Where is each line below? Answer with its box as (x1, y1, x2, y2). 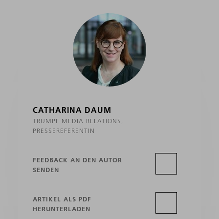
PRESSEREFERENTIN (33, 127, 95, 135)
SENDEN (33, 166, 60, 174)
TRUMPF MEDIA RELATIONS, (33, 117, 124, 125)
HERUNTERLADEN (33, 205, 91, 213)
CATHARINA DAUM (33, 105, 112, 115)
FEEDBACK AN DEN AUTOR (33, 156, 123, 164)
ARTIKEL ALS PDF (33, 195, 92, 203)
